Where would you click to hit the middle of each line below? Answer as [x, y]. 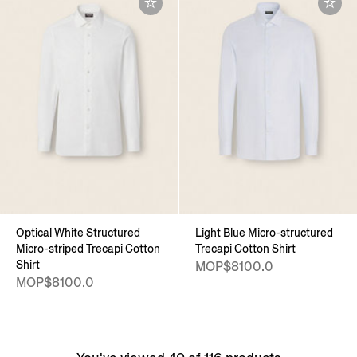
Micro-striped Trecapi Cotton [88, 249]
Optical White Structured [78, 233]
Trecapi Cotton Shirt [245, 249]
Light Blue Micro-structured [264, 233]
